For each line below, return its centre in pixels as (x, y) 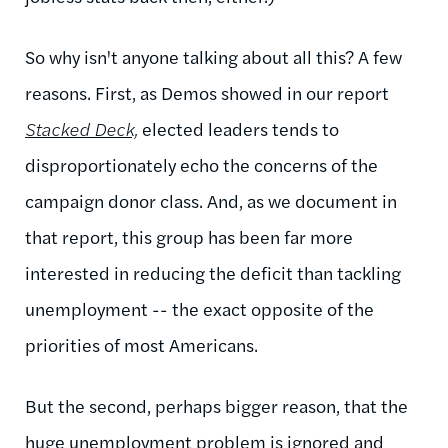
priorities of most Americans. (143, 344)
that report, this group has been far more (189, 236)
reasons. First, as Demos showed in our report (207, 92)
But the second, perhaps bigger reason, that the (216, 405)
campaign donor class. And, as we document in (211, 200)
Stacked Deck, (81, 128)
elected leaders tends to (238, 128)
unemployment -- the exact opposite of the (199, 308)
